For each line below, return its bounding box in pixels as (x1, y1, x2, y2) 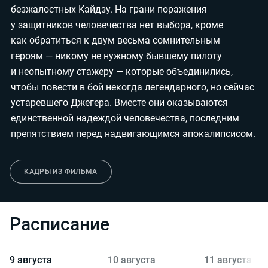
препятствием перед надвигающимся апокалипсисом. (11, 128, 255, 139)
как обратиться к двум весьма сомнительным (11, 35, 220, 46)
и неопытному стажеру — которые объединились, (11, 66, 233, 77)
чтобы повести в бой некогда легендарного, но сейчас (11, 81, 254, 93)
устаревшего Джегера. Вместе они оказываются (11, 97, 228, 108)
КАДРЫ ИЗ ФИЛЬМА (24, 167, 98, 176)
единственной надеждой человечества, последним (11, 112, 239, 124)
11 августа (204, 254, 252, 266)
